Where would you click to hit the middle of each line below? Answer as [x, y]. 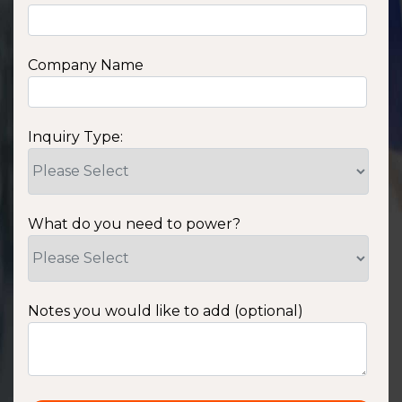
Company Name [86, 65]
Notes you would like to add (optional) [166, 310]
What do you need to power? [134, 223]
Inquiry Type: [75, 136]
